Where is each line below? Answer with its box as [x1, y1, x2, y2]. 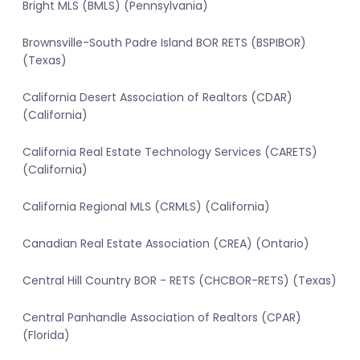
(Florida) [22, 327, 70, 344]
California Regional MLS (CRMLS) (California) [22, 198, 270, 215]
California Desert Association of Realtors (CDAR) [22, 89, 292, 106]
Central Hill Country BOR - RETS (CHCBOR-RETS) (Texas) [22, 272, 337, 289]
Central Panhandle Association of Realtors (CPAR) [22, 309, 301, 326]
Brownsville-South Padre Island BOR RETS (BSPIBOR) [22, 35, 306, 51]
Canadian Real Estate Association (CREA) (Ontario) [22, 235, 309, 252]
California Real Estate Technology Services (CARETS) [22, 144, 317, 161]
